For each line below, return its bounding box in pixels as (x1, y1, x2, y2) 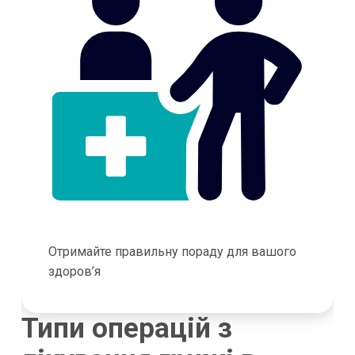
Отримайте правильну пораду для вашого (48, 244, 296, 260)
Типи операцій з (21, 312, 232, 345)
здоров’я (48, 264, 101, 280)
